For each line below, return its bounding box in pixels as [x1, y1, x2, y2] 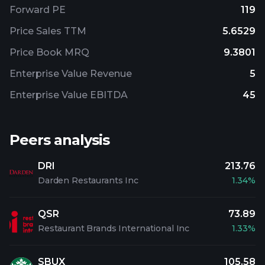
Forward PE [9, 4, 66, 15]
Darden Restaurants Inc [38, 175, 138, 186]
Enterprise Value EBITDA [9, 89, 128, 101]
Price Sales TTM [9, 25, 86, 37]
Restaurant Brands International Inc [38, 223, 190, 234]
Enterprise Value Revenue [9, 68, 132, 79]
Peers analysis [9, 131, 109, 148]
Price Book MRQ [9, 47, 89, 58]
